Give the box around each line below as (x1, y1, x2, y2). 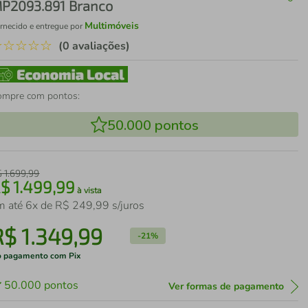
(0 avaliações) (58, 38, 131, 54)
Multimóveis (85, 19, 140, 32)
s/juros (109, 198, 145, 213)
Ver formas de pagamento (168, 280, 284, 293)
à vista (75, 185, 102, 195)
